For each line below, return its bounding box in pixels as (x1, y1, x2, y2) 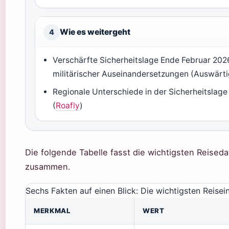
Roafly (56, 101, 80, 110)
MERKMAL (34, 207, 71, 215)
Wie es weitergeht (60, 27, 130, 37)
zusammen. (25, 162, 71, 172)
